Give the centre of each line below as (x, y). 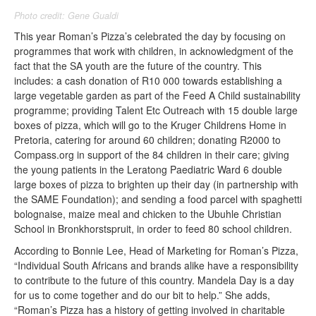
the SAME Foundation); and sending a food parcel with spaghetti (158, 199)
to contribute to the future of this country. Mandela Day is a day (154, 280)
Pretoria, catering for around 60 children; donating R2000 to (147, 140)
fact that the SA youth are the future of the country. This (138, 66)
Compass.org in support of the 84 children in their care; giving (152, 155)
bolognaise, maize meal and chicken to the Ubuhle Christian (148, 214)
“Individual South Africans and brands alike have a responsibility (156, 266)
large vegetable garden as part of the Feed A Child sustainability (157, 96)
